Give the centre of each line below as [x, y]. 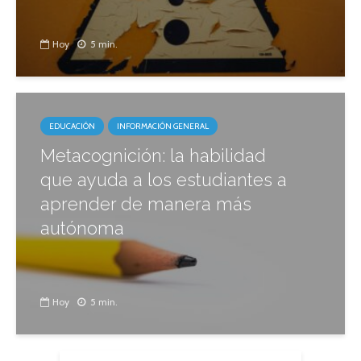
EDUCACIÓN [72, 126]
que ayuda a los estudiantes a [164, 180]
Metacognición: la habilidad [153, 156]
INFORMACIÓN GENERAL [163, 126]
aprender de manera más [146, 204]
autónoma [82, 228]
